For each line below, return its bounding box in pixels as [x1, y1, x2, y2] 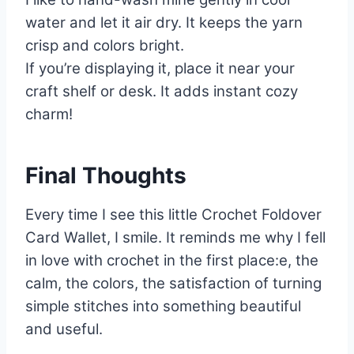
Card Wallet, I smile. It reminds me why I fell [25, 228, 326, 247]
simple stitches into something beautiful [25, 297, 301, 316]
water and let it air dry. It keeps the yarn [25, 13, 303, 32]
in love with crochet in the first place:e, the [25, 251, 318, 270]
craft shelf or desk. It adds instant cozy [25, 82, 298, 101]
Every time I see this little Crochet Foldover [25, 205, 322, 224]
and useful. [25, 320, 103, 339]
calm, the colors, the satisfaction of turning [25, 274, 322, 293]
